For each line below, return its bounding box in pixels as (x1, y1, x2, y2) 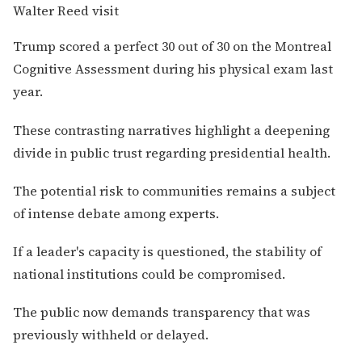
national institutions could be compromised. (13, 264, 285, 283)
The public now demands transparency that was (13, 303, 310, 322)
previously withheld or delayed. (13, 326, 208, 344)
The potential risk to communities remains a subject (13, 181, 335, 200)
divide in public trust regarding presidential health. (13, 143, 330, 162)
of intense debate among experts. (13, 204, 219, 222)
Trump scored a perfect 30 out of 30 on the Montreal (13, 37, 331, 56)
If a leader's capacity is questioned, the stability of (13, 242, 322, 260)
